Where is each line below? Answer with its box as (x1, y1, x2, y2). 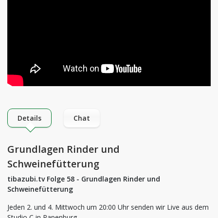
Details (18, 113, 41, 123)
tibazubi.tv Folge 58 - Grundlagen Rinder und (7, 174, 160, 183)
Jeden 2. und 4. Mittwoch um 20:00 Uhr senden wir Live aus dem (7, 202, 209, 212)
